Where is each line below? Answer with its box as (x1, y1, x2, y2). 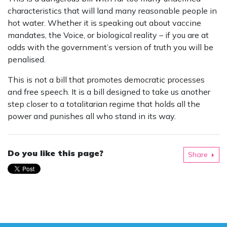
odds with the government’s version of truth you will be (8, 42, 213, 52)
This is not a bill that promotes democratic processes (8, 74, 205, 85)
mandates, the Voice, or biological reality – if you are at (8, 29, 209, 40)
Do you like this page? (8, 147, 103, 158)
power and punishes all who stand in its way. (8, 110, 176, 121)
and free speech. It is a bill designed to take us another (8, 86, 210, 97)
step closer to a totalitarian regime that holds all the (8, 98, 200, 109)
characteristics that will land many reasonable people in (8, 5, 217, 16)
